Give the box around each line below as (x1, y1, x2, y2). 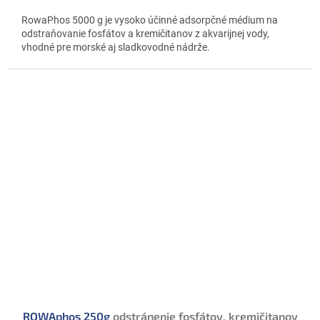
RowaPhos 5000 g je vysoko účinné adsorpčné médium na (21, 14, 278, 26)
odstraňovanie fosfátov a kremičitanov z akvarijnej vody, (21, 28, 269, 40)
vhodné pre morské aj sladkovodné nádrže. (21, 41, 210, 54)
